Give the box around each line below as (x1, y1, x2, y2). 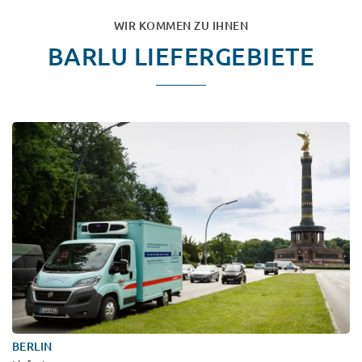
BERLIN (12, 339, 53, 353)
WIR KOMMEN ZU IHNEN (113, 19, 249, 32)
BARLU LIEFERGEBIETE (47, 43, 315, 71)
